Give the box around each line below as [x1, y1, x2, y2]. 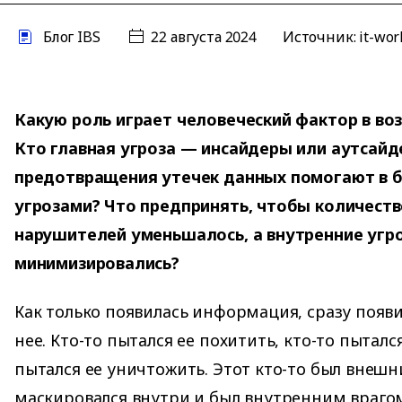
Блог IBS [42, 27, 100, 47]
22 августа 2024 [151, 27, 258, 47]
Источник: [282, 27, 360, 47]
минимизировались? [14, 252, 179, 274]
